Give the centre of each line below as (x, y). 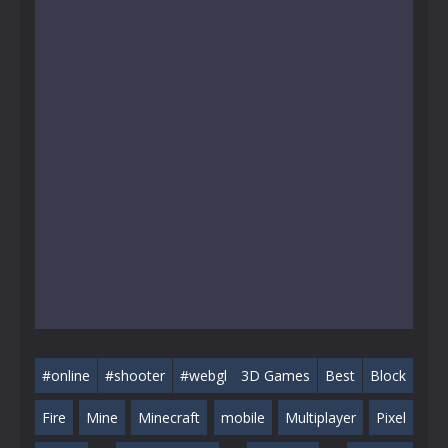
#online (66, 375)
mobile (242, 417)
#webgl (203, 375)
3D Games (276, 375)
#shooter (134, 375)
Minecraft (169, 417)
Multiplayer (320, 417)
